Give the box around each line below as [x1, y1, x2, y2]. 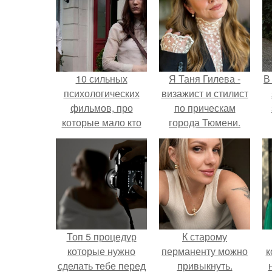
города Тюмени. [169, 115, 240, 129]
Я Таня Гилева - [169, 72, 240, 86]
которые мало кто [61, 115, 141, 129]
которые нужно [67, 244, 135, 258]
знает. [88, 130, 115, 144]
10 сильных [75, 72, 127, 86]
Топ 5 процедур [66, 229, 137, 243]
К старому [182, 229, 227, 243]
